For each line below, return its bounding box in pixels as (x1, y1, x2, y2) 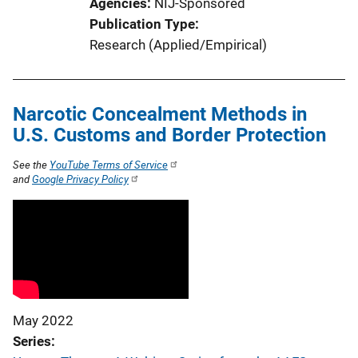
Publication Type (89, 16, 195, 32)
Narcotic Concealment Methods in (13, 103, 307, 125)
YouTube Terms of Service (50, 157, 168, 172)
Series (13, 332, 51, 349)
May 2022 (13, 312, 74, 328)
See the (13, 157, 50, 172)
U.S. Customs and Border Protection (13, 124, 326, 146)
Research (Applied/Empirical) (89, 37, 267, 53)
